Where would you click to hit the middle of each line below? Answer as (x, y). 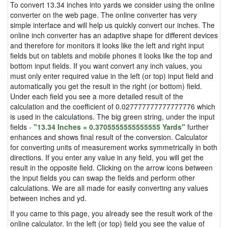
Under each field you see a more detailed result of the (97, 96)
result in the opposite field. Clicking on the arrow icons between (111, 167)
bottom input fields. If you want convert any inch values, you (106, 66)
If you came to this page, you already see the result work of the (111, 213)
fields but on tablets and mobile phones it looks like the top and (111, 55)
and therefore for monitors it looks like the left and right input (107, 45)
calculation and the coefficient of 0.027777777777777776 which (113, 106)
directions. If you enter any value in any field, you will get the (107, 157)
